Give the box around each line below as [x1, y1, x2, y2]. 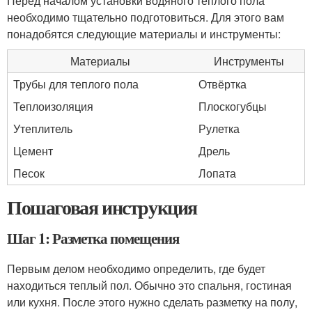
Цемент [13, 143, 53, 159]
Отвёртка [198, 76, 247, 92]
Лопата [198, 165, 236, 181]
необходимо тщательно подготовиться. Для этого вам [7, 9, 284, 25]
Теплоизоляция [13, 98, 93, 114]
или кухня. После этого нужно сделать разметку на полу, [7, 294, 297, 310]
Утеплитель [13, 120, 72, 136]
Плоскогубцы [198, 98, 267, 114]
